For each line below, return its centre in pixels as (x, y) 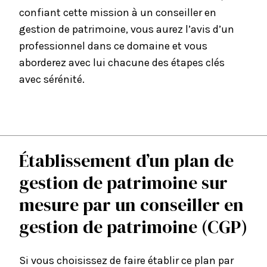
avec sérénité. (52, 80)
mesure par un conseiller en (131, 205)
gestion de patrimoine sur (123, 183)
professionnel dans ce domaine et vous (113, 46)
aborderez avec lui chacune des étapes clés (122, 63)
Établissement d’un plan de (126, 161)
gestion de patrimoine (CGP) (133, 227)
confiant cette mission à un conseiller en (118, 13)
